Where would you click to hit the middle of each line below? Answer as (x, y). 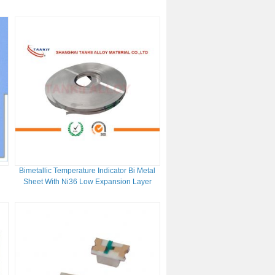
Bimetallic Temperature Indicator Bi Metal (87, 171)
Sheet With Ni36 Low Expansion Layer (87, 182)
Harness (87, 7)
